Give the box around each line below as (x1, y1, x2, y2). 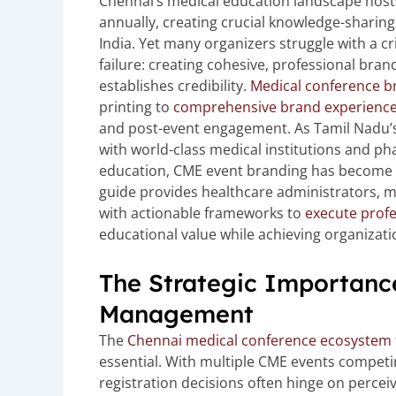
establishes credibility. (99, 76, 250, 96)
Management (99, 298, 254, 329)
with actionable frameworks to (99, 203, 301, 224)
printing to (99, 97, 173, 118)
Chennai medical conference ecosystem (127, 330, 392, 350)
